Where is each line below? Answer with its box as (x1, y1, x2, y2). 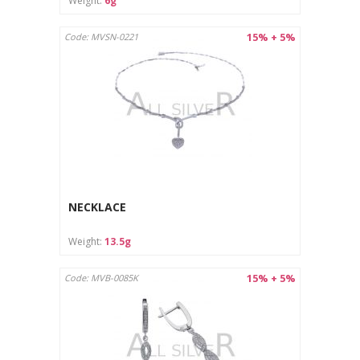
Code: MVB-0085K (64, 271, 138, 284)
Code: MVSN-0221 (64, 30, 138, 43)
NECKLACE (68, 199, 126, 215)
